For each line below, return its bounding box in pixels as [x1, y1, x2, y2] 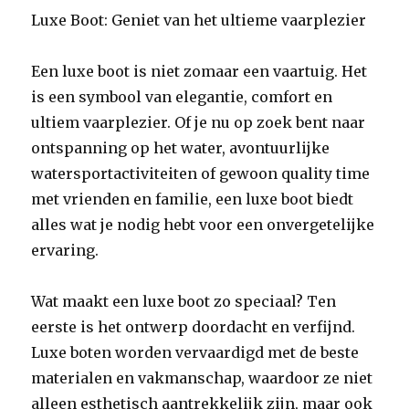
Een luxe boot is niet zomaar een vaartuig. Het [31, 62, 368, 80]
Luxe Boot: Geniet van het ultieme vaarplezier [31, 11, 367, 29]
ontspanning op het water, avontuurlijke [31, 139, 330, 157]
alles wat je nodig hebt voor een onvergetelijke [31, 215, 375, 234]
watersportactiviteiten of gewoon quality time [31, 164, 371, 183]
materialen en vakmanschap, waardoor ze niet [31, 369, 373, 387]
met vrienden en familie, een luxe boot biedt [31, 190, 354, 208]
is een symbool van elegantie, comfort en [31, 88, 333, 106]
